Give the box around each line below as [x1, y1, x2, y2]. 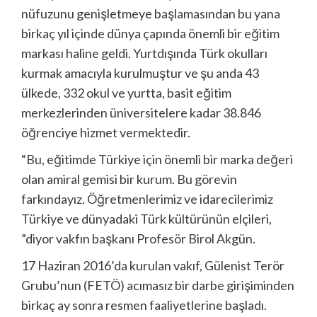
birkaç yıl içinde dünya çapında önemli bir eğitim [21, 25, 279, 42]
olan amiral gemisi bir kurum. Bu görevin [21, 171, 237, 188]
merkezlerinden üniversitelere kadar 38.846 [21, 105, 261, 121]
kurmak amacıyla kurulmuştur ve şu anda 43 [21, 65, 259, 81]
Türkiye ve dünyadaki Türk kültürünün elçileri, [21, 211, 272, 227]
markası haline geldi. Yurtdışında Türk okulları [21, 45, 267, 62]
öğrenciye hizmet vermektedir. [21, 125, 190, 141]
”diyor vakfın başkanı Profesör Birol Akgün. [21, 231, 255, 247]
